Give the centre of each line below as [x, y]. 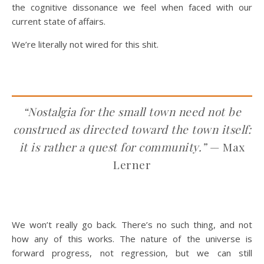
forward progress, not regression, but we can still [132, 253]
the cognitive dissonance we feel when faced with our [132, 7]
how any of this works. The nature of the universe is [132, 239]
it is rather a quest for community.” [113, 147]
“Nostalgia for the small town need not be [132, 112]
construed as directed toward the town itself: [132, 129]
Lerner [132, 165]
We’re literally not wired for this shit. [85, 44]
